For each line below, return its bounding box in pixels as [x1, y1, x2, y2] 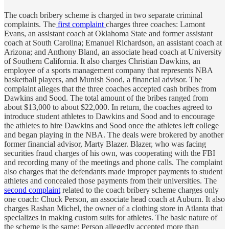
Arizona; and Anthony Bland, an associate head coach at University [4, 47, 222, 56]
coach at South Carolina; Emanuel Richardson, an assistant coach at [4, 38, 222, 47]
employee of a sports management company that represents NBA [4, 65, 213, 75]
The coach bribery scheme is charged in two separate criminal [4, 10, 202, 19]
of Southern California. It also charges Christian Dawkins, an [4, 56, 200, 65]
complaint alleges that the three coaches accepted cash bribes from [4, 84, 216, 93]
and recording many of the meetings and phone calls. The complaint [4, 157, 222, 167]
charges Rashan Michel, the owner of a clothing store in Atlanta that [4, 203, 222, 213]
